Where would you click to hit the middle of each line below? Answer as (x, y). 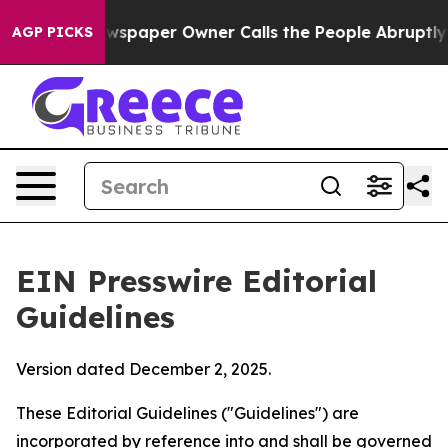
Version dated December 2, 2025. (143, 369)
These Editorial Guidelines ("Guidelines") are (187, 413)
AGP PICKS (52, 32)
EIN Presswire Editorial (196, 281)
